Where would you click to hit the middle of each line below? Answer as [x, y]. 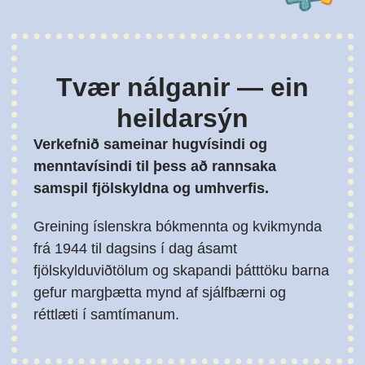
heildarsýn [182, 119]
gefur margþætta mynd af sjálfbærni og [160, 293]
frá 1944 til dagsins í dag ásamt [135, 249]
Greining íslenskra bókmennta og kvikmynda [178, 227]
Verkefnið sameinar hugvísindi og [150, 145]
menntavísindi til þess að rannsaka [155, 167]
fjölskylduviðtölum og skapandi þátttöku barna [181, 271]
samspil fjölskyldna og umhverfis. [151, 189]
